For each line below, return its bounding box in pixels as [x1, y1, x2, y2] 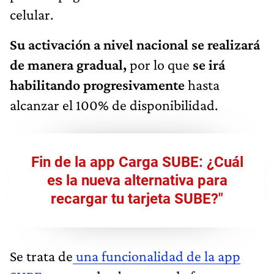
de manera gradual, [10, 56, 130, 73]
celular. [10, 6, 53, 23]
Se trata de [10, 247, 73, 264]
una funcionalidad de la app [73, 247, 240, 264]
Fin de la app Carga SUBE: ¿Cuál [31, 153, 243, 171]
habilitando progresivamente [10, 76, 185, 93]
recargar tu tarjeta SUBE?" [51, 190, 223, 207]
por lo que [130, 56, 193, 73]
